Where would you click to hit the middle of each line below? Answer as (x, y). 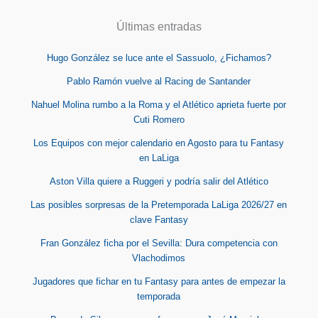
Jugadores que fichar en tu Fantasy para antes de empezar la (159, 281)
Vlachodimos (159, 258)
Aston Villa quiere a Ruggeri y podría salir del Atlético (159, 181)
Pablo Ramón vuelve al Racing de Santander (159, 81)
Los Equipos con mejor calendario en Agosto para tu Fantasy (159, 143)
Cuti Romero (159, 119)
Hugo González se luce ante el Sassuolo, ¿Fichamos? (159, 57)
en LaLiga (159, 158)
